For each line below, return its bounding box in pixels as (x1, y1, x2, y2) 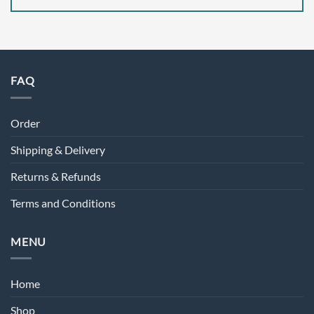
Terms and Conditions (11, 196, 116, 210)
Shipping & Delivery (11, 142, 105, 156)
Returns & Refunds (11, 169, 101, 183)
